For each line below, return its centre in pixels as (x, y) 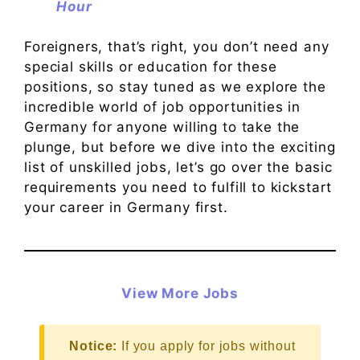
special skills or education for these (151, 67)
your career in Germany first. (126, 208)
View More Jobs (180, 294)
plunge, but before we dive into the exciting (180, 147)
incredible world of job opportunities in (163, 107)
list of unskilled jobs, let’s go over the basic (178, 168)
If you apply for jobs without (207, 346)
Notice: (94, 346)
